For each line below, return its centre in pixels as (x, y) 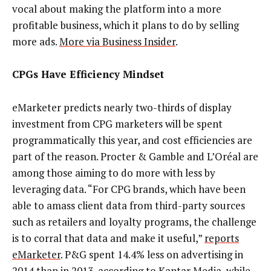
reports (222, 238)
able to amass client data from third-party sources (129, 205)
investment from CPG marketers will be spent (117, 123)
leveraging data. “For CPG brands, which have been (129, 189)
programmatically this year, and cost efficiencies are (132, 140)
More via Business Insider (117, 41)
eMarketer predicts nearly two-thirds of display (122, 107)
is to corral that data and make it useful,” (108, 238)
